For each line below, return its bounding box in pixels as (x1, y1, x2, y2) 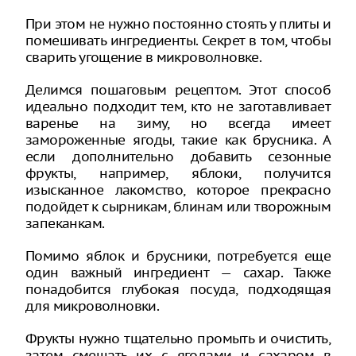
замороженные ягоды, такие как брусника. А (25, 131, 331, 149)
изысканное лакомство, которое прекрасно (25, 181, 331, 199)
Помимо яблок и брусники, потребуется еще (25, 247, 331, 265)
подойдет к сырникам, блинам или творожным (25, 198, 331, 215)
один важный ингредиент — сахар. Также (25, 264, 331, 281)
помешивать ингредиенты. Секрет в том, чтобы (25, 32, 331, 49)
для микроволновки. (25, 297, 160, 315)
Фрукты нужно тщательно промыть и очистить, (25, 330, 331, 347)
